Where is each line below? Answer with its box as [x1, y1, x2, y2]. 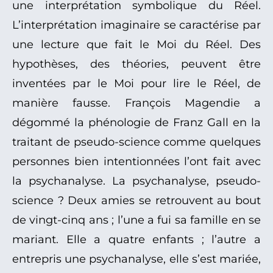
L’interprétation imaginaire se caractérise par [12, 18, 261, 32]
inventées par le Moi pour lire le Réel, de [12, 77, 261, 91]
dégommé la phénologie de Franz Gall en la [12, 116, 261, 130]
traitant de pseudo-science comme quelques [12, 135, 261, 149]
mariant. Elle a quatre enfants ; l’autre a [12, 233, 261, 247]
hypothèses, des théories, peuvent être [12, 57, 261, 71]
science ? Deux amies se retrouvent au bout [12, 194, 261, 208]
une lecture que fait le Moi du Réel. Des [12, 38, 261, 52]
